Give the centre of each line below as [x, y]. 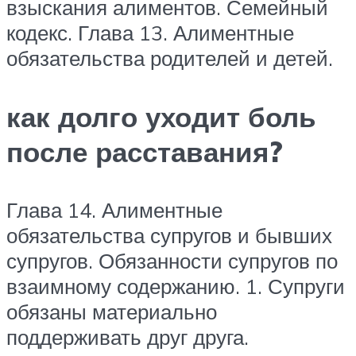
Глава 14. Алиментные [114, 209]
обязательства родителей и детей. [170, 58]
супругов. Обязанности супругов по [172, 260]
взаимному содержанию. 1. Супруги [176, 286]
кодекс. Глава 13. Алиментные [150, 33]
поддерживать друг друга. [128, 337]
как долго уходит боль [161, 116]
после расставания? [145, 151]
